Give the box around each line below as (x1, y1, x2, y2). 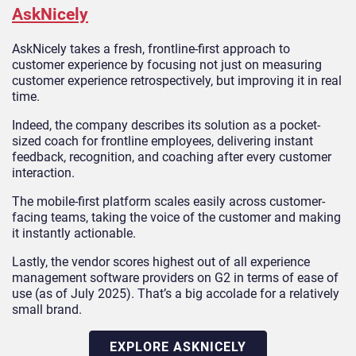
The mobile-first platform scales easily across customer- (12, 193, 325, 209)
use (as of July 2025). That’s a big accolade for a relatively (12, 285, 339, 301)
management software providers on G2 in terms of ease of (12, 269, 339, 285)
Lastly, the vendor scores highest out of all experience (12, 253, 310, 269)
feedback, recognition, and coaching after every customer (12, 149, 331, 164)
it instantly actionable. (12, 225, 136, 241)
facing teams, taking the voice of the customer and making (12, 209, 341, 225)
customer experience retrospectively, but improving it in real (12, 72, 342, 88)
